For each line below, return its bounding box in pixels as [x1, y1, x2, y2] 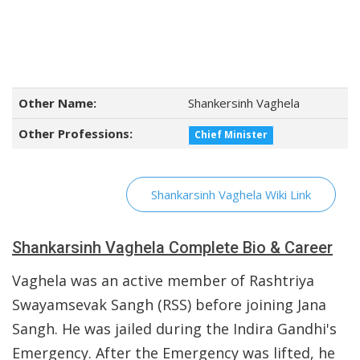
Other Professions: [18, 125, 133, 141]
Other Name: [18, 95, 96, 111]
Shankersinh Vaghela [188, 95, 300, 111]
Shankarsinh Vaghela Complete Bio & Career [12, 238, 333, 257]
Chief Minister [194, 128, 268, 141]
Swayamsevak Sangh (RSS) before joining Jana [12, 295, 326, 314]
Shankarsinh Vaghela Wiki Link [151, 186, 311, 202]
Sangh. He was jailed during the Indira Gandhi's [12, 319, 337, 338]
